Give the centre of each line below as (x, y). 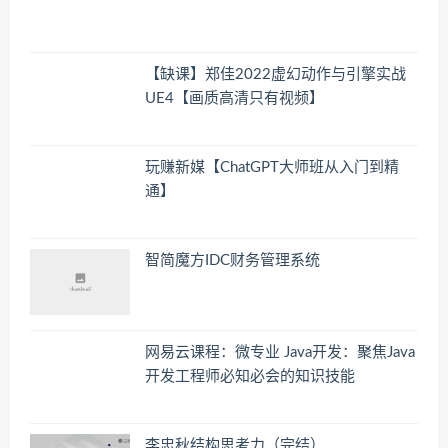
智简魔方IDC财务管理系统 (232, 260)
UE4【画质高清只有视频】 (234, 99)
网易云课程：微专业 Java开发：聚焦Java (280, 353)
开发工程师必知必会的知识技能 (250, 377)
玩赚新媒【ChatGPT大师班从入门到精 (272, 167)
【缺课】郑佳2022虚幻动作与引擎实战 (275, 75)
